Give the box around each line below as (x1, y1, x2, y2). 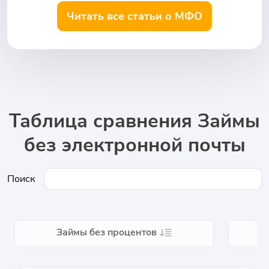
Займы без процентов (56, 226, 157, 239)
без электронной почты (23, 132, 246, 158)
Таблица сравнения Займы (9, 108, 260, 134)
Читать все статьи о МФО (67, 9, 202, 23)
